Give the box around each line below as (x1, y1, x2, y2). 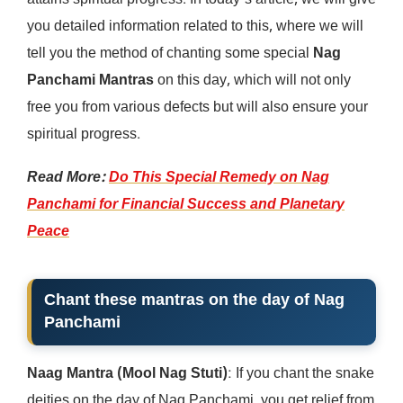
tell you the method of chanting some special (27, 44, 313, 64)
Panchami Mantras (27, 71, 154, 91)
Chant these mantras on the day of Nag (44, 290, 345, 311)
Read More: (27, 168, 109, 188)
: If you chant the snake (228, 364, 374, 384)
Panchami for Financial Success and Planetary (27, 195, 345, 215)
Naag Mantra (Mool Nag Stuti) (27, 364, 228, 384)
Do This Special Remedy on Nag (109, 168, 329, 188)
